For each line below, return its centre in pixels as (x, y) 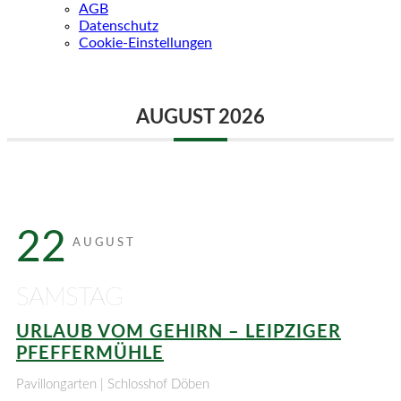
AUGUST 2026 (200, 117)
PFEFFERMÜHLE (90, 354)
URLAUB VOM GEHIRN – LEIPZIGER (179, 332)
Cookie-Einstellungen (145, 43)
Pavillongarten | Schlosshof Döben (113, 384)
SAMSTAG (69, 297)
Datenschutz (119, 26)
